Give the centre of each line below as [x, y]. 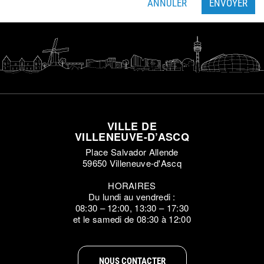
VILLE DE [132, 126]
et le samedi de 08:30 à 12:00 [132, 219]
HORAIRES [132, 185]
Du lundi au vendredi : [132, 197]
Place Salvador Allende [132, 152]
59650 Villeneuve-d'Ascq [132, 163]
